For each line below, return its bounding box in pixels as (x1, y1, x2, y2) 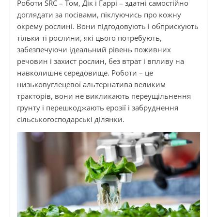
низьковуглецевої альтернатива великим (16, 79, 166, 89)
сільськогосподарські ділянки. (16, 114, 124, 124)
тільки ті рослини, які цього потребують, (16, 32, 162, 43)
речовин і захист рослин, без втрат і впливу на (16, 56, 184, 66)
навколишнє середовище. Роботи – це (16, 67, 153, 77)
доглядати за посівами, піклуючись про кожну (16, 9, 181, 19)
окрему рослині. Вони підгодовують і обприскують (16, 21, 199, 31)
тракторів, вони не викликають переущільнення (16, 91, 191, 101)
